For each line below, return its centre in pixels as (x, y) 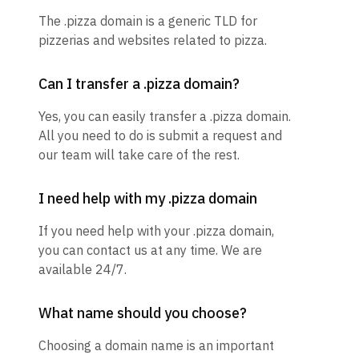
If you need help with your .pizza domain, (156, 231)
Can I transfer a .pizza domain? (139, 84)
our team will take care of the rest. (139, 155)
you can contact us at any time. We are (150, 250)
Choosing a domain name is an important (156, 346)
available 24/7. (83, 270)
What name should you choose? (143, 313)
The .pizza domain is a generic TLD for (148, 21)
